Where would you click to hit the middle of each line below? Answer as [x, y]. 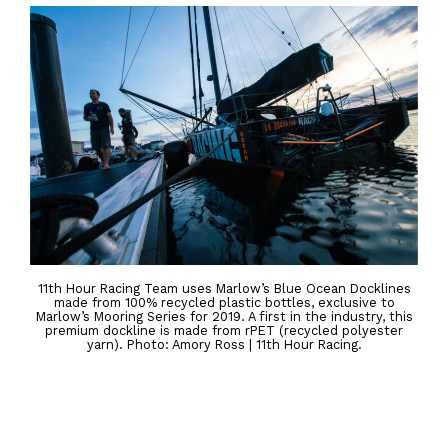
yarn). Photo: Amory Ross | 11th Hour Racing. [224, 345]
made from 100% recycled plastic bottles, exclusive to [224, 303]
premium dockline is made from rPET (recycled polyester [224, 331]
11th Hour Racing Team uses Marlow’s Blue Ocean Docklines [224, 289]
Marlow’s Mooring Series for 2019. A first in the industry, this [224, 317]
